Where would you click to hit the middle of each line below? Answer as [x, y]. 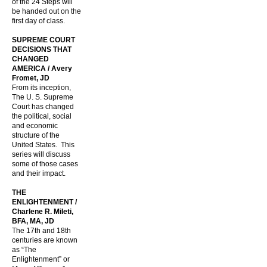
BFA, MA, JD [33, 221]
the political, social [42, 116]
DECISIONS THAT [42, 49]
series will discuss [41, 154]
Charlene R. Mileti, [43, 212]
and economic [35, 126]
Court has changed [43, 107]
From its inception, [41, 88]
